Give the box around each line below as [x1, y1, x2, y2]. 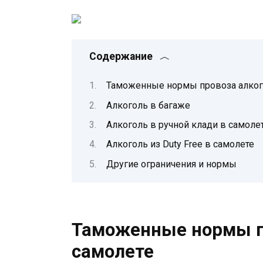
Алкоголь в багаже [106, 99, 190, 111]
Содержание [89, 50, 153, 62]
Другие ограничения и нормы [106, 158, 237, 170]
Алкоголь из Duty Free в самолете [106, 139, 254, 150]
